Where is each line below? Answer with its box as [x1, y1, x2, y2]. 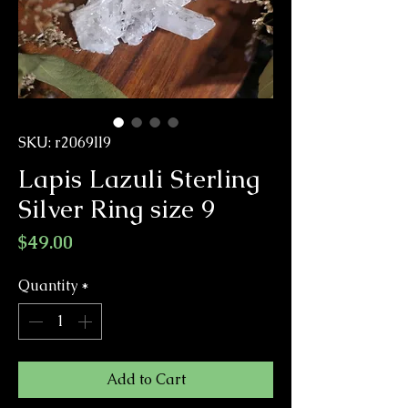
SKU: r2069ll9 [18, 133, 111, 152]
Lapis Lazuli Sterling [18, 162, 260, 195]
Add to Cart [106, 370, 186, 389]
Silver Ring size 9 [18, 192, 215, 225]
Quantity [18, 276, 77, 295]
